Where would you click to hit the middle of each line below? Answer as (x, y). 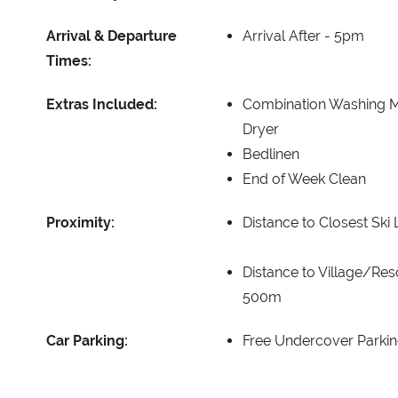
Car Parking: (87, 340)
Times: (69, 60)
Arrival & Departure (111, 36)
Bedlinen (271, 154)
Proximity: (80, 222)
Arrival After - (288, 36)
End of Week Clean (304, 179)
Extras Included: (102, 104)
